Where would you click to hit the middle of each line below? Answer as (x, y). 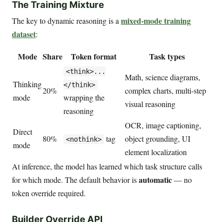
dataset (24, 34)
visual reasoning (150, 104)
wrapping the (84, 98)
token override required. (49, 193)
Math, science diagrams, (163, 77)
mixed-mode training (156, 21)
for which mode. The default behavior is (75, 180)
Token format (94, 56)
